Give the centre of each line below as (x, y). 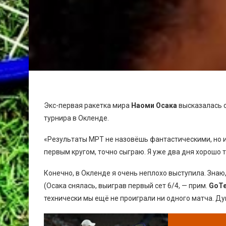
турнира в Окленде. (76, 118)
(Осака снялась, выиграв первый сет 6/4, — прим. (126, 185)
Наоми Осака (154, 105)
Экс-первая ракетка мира (88, 105)
